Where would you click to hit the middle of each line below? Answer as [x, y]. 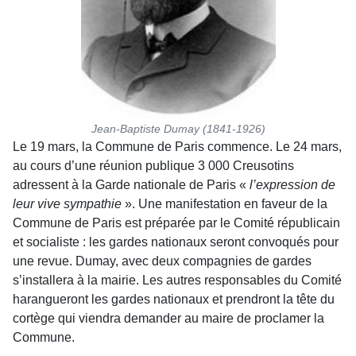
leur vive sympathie [67, 203]
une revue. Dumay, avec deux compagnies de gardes [162, 261]
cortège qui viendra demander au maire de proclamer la [168, 318]
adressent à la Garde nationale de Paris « [131, 184]
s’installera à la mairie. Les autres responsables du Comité [177, 280]
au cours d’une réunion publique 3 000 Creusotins [153, 165]
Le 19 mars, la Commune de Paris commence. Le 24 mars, [177, 146]
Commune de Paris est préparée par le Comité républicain [176, 222]
